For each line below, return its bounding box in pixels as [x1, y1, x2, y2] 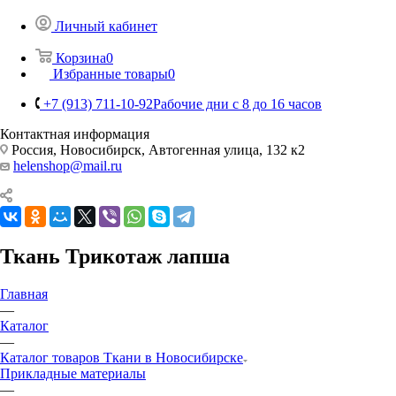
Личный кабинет [55, 18, 157, 34]
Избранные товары [53, 65, 168, 81]
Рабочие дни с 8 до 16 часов [153, 95, 322, 111]
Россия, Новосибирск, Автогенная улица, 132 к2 [8, 141, 305, 157]
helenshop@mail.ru [13, 157, 122, 173]
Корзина [56, 49, 106, 65]
